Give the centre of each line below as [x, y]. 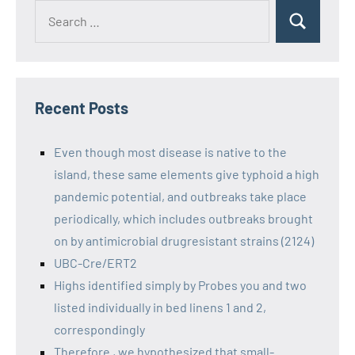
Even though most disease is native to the [170, 152]
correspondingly [99, 329]
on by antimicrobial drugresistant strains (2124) [184, 240]
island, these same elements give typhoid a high [187, 174]
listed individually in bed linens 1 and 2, [160, 307]
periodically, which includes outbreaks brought [183, 218]
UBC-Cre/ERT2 [95, 263]
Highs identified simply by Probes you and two [180, 285]
